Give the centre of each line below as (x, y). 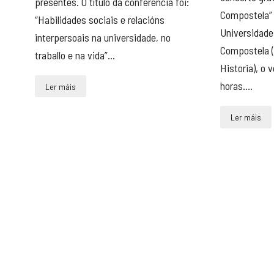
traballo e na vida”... (75, 55)
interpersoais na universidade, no (102, 37)
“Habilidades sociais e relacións (99, 19)
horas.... (236, 85)
